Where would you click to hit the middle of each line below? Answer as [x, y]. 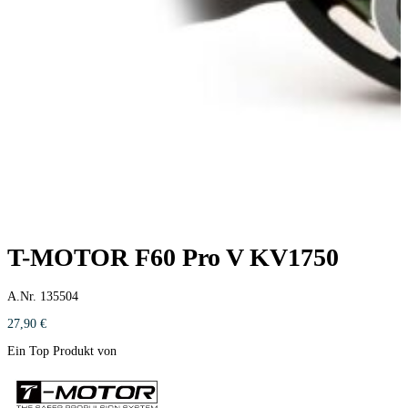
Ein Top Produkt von [62, 351]
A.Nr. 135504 [43, 296]
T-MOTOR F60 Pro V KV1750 [173, 257]
